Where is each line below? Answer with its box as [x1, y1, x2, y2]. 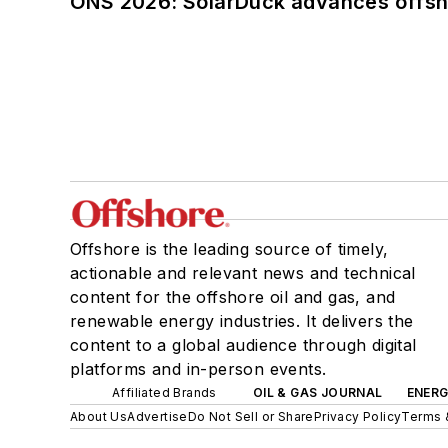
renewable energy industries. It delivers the [70, 310, 414, 331]
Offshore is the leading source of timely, [70, 238, 389, 259]
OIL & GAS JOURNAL [252, 384, 383, 400]
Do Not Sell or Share [187, 408, 314, 424]
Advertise [127, 408, 188, 424]
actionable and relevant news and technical [70, 262, 416, 283]
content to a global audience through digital [70, 334, 417, 355]
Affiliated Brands [111, 384, 217, 400]
